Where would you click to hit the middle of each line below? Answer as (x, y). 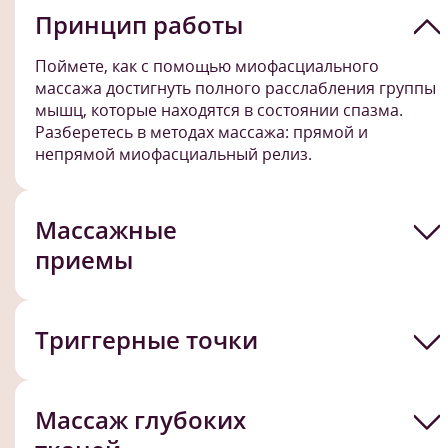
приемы (84, 259)
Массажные (106, 229)
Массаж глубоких (140, 419)
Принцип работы (139, 24)
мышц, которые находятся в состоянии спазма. (219, 109)
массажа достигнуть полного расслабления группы (235, 87)
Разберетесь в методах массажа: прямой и (201, 131)
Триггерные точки (146, 339)
